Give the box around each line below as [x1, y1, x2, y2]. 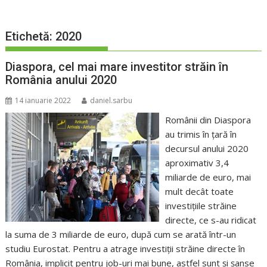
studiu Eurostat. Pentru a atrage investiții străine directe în [5, 243, 246, 255]
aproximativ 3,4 [164, 157, 229, 169]
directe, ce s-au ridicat [164, 214, 256, 226]
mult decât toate [164, 185, 234, 198]
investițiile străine [164, 200, 237, 212]
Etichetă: [5, 29, 56, 44]
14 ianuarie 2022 [15, 95, 72, 106]
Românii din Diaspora [164, 114, 251, 126]
